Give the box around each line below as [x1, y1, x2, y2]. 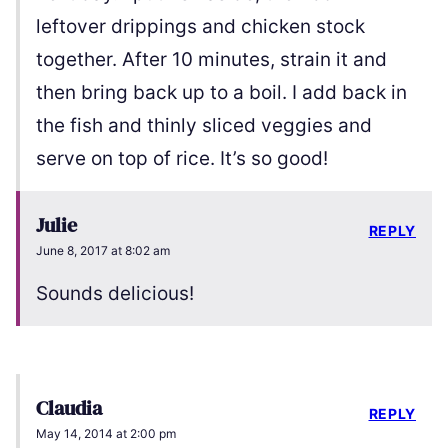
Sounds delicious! [36, 282, 194, 306]
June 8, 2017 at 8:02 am [36, 243, 170, 259]
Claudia [36, 394, 102, 423]
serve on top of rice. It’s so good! [36, 147, 328, 171]
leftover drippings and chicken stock [36, 15, 365, 39]
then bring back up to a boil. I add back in [36, 81, 407, 105]
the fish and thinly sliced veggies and [36, 114, 372, 138]
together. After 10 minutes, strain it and [36, 48, 387, 72]
